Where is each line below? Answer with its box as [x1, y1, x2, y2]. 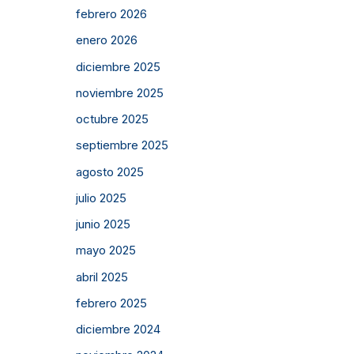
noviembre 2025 [76, 85, 164, 100]
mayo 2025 [76, 243, 136, 258]
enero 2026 [76, 32, 137, 48]
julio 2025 [76, 190, 126, 205]
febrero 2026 [76, 6, 147, 22]
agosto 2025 [76, 164, 144, 179]
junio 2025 [76, 217, 130, 232]
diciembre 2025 [76, 58, 160, 74]
